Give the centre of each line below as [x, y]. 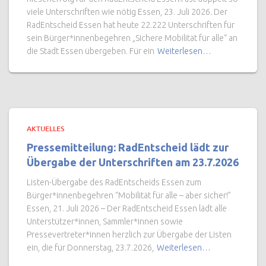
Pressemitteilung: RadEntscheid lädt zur [128, 148]
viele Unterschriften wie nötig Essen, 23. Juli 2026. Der [127, 12]
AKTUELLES [45, 129]
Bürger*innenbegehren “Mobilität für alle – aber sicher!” [130, 196]
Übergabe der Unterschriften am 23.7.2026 [133, 162]
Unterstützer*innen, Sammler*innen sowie [105, 222]
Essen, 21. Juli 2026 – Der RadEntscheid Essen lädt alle [127, 209]
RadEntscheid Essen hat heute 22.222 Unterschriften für [131, 25]
